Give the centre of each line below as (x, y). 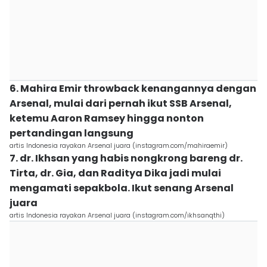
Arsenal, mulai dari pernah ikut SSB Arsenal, (121, 103)
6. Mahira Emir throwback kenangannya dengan (133, 89)
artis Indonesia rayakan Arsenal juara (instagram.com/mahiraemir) (119, 145)
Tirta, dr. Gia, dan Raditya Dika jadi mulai (115, 173)
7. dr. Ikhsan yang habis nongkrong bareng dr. (126, 158)
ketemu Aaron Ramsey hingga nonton (107, 118)
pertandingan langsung (72, 133)
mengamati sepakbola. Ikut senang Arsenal (122, 188)
